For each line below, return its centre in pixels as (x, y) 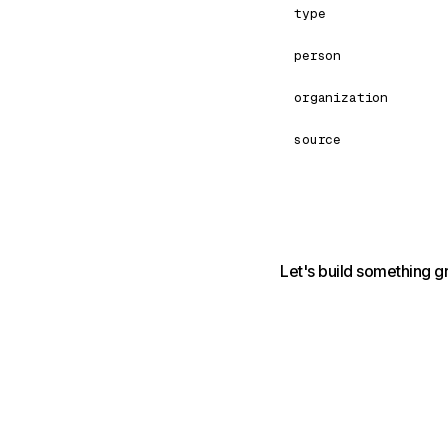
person (318, 55)
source (318, 139)
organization (341, 97)
